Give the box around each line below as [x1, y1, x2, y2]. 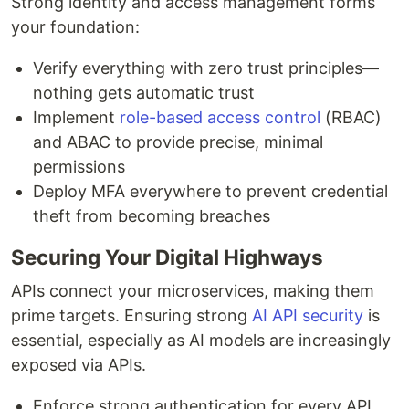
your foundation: [11, 16, 140, 37]
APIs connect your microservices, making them [11, 280, 374, 300]
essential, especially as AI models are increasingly [11, 330, 391, 350]
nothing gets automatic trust [33, 82, 255, 102]
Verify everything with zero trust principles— [33, 58, 379, 78]
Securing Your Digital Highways [11, 244, 323, 269]
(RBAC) [320, 107, 382, 127]
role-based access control [120, 107, 320, 127]
